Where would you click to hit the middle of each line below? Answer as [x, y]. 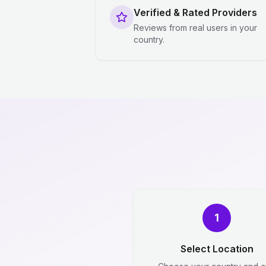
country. [149, 39]
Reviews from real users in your [195, 28]
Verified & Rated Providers [195, 12]
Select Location [217, 249]
